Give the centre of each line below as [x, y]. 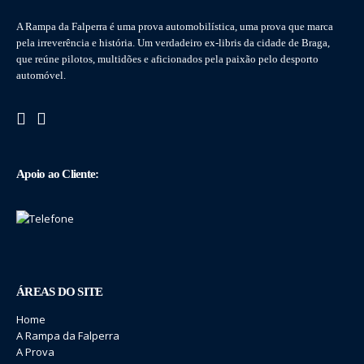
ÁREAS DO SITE [60, 291]
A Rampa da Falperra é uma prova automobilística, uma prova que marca [175, 26]
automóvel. [41, 75]
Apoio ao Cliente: [58, 173]
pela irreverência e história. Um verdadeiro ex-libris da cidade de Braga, [173, 42]
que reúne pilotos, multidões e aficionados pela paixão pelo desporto [167, 58]
